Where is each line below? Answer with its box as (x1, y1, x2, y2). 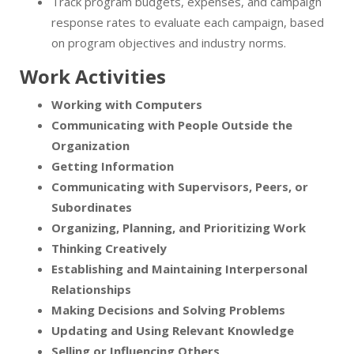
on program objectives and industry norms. (51, 35, 286, 51)
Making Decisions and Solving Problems (51, 302, 285, 318)
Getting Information (51, 158, 174, 175)
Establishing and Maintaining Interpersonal (51, 261, 307, 277)
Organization (51, 137, 130, 154)
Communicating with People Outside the (51, 117, 292, 134)
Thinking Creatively (51, 240, 167, 257)
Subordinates (51, 199, 132, 216)
